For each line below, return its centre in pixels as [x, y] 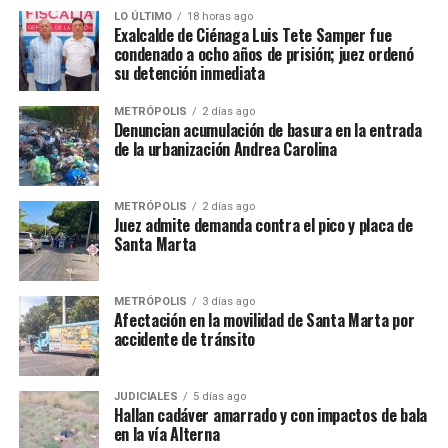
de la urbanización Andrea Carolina [225, 149]
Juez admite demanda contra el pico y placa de [263, 225]
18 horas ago [219, 17]
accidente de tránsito [184, 339]
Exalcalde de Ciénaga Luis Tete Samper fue [252, 35]
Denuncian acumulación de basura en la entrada [267, 130]
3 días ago [228, 302]
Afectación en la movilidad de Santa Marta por [264, 320]
